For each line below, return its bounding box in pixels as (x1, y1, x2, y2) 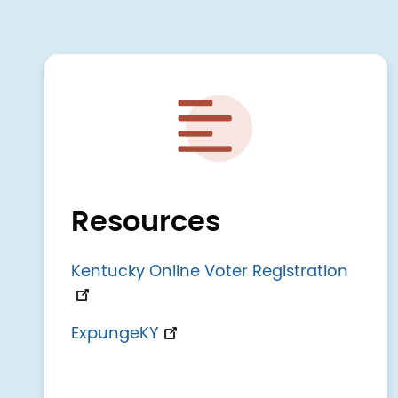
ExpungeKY (71, 326, 159, 343)
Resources (71, 208, 220, 237)
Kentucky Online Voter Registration (71, 264, 357, 281)
